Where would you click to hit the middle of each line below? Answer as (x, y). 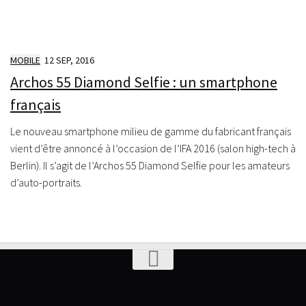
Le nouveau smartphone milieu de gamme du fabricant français (151, 131)
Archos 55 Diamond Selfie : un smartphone (144, 82)
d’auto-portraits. (46, 182)
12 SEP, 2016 (69, 60)
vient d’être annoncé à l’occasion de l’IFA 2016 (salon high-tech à (153, 148)
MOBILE (25, 60)
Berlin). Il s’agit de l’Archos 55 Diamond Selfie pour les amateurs (150, 165)
